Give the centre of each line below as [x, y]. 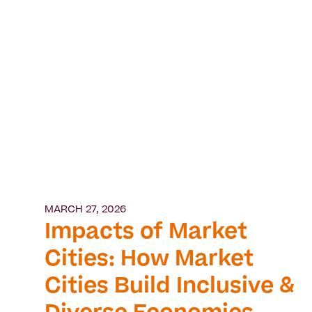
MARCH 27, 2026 [85, 211]
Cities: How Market [149, 261]
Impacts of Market [146, 234]
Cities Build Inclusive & [170, 288]
